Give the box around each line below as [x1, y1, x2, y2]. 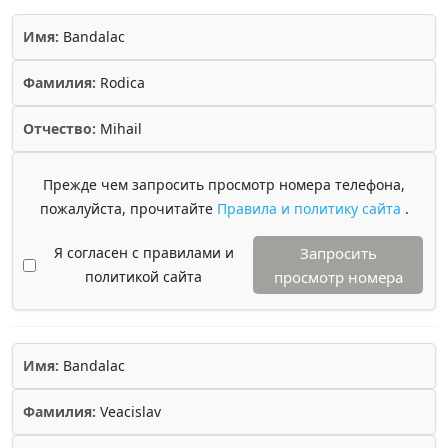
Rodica [96, 73, 145, 92]
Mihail [96, 119, 142, 138]
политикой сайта [85, 267, 202, 286]
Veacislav [96, 402, 161, 421]
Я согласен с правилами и [53, 243, 234, 262]
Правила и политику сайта [216, 199, 405, 218]
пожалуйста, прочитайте [39, 199, 217, 218]
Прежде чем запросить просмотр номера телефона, [43, 175, 405, 194]
